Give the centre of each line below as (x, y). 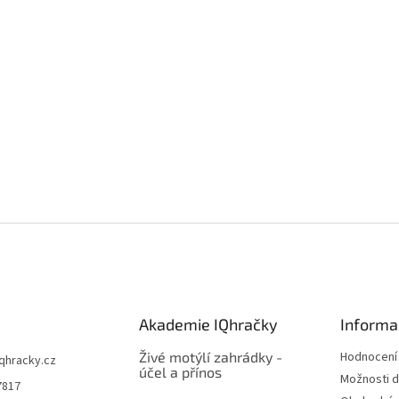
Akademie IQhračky (208, 324)
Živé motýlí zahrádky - (210, 357)
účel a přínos (180, 372)
